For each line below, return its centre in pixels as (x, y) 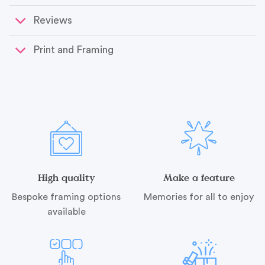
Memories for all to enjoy (199, 197)
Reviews (53, 20)
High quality (66, 177)
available (66, 211)
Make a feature (199, 177)
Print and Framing (74, 50)
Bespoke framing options (66, 197)
